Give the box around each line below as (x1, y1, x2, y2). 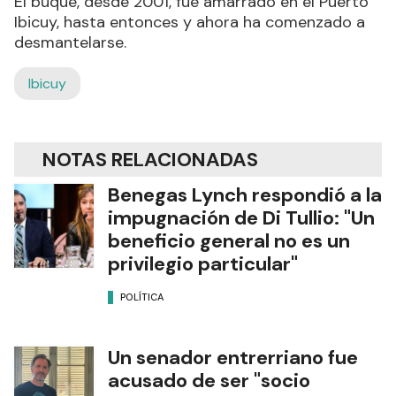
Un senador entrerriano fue (108, 345, 358, 371)
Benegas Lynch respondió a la (108, 182, 382, 209)
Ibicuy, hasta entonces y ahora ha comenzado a (14, 11, 365, 34)
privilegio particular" (108, 251, 298, 278)
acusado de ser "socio (108, 368, 310, 394)
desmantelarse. (14, 32, 126, 54)
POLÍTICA (120, 290, 164, 303)
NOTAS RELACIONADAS (42, 147, 258, 173)
